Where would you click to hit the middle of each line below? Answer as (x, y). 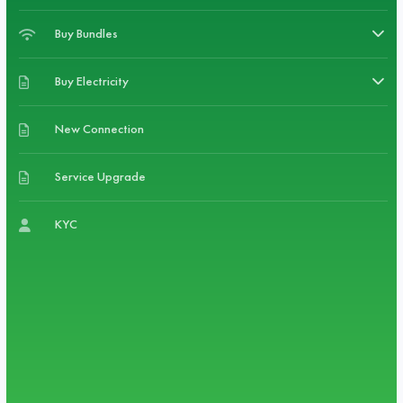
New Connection (100, 129)
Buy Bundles (87, 33)
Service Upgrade (101, 176)
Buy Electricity (92, 81)
